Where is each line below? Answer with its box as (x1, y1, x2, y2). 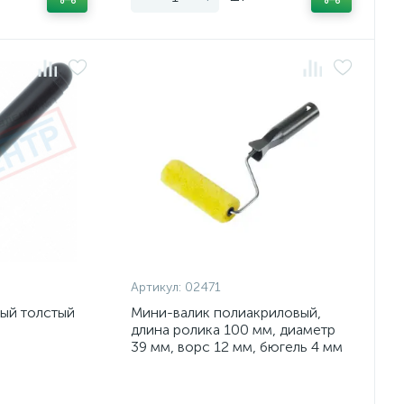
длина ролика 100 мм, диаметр (131, 321, 336, 338)
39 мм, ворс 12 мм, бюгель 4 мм (131, 338, 344, 355)
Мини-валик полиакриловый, (131, 304, 322, 321)
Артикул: (131, 280, 182, 295)
